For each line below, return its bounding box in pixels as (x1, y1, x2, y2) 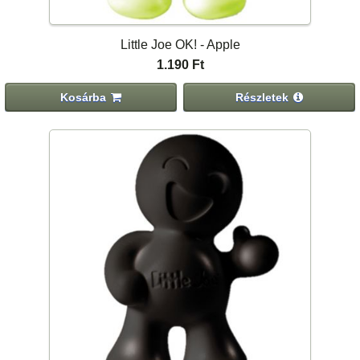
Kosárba (60, 90, 107, 104)
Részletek (235, 90, 289, 104)
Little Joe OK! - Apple (120, 37, 240, 51)
